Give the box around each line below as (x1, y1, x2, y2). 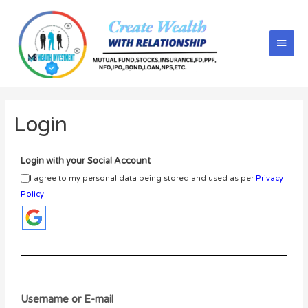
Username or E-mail (20, 292, 113, 305)
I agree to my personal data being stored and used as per (29, 173, 256, 183)
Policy (20, 189, 44, 199)
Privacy (255, 173, 283, 183)
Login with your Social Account (20, 155, 151, 166)
